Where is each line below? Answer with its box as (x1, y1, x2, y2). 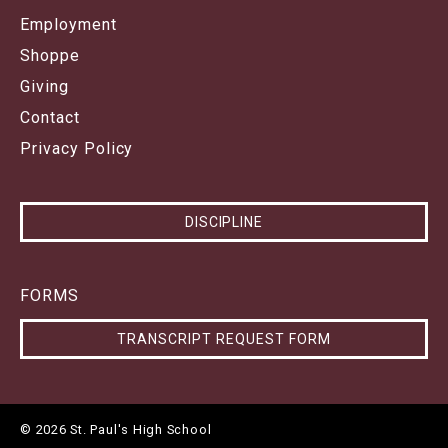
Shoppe (20, 46, 80, 66)
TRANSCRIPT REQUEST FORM (117, 331, 331, 348)
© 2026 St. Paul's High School (20, 422, 212, 438)
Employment (20, 15, 117, 35)
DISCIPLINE (184, 214, 264, 231)
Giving (20, 77, 69, 97)
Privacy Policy (20, 139, 134, 159)
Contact (20, 108, 80, 128)
